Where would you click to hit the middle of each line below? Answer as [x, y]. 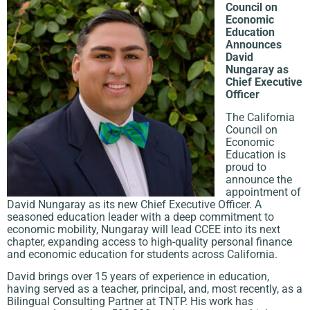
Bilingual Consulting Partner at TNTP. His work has [130, 302]
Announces [254, 45]
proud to [246, 167]
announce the [259, 179]
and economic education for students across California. [142, 254]
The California [260, 117]
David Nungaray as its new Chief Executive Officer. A [134, 204]
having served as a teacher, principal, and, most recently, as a [155, 289]
